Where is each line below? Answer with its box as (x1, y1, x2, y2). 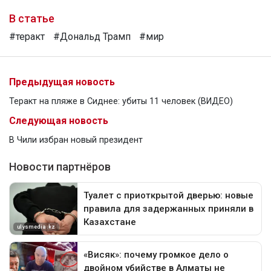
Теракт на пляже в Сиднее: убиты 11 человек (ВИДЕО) (9, 96, 233, 107)
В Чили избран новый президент (9, 135, 143, 146)
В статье (9, 12, 54, 25)
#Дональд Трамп (53, 31, 131, 43)
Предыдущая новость (9, 76, 115, 88)
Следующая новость (9, 115, 108, 127)
